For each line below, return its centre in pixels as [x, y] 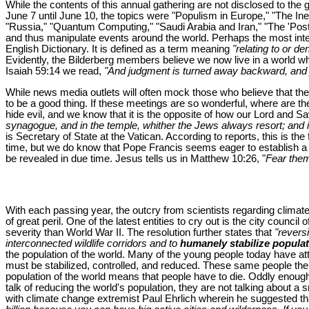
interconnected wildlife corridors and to [93, 243]
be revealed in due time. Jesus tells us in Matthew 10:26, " [136, 158]
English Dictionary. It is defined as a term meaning [119, 49]
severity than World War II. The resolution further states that [140, 232]
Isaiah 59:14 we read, [55, 71]
